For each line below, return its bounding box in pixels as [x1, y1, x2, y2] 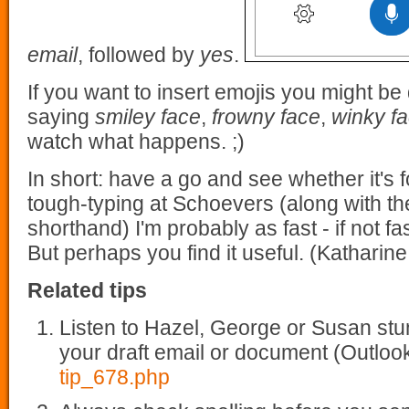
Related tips [27, 278, 147, 302]
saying [27, 104, 95, 129]
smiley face [95, 104, 201, 129]
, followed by [78, 42, 200, 67]
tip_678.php [59, 364, 170, 389]
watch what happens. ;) [27, 129, 245, 153]
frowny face [212, 104, 320, 129]
